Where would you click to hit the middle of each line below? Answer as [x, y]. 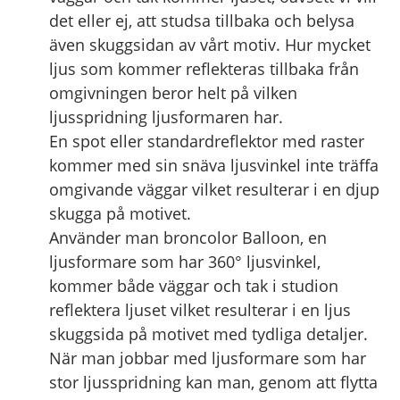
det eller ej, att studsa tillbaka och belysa [202, 20]
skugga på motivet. [120, 212]
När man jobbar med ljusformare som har [208, 357]
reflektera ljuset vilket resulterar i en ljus [200, 309]
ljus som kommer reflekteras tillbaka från [204, 68]
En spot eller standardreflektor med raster [207, 140]
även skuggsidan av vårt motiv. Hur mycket [210, 44]
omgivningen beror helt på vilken [173, 92]
